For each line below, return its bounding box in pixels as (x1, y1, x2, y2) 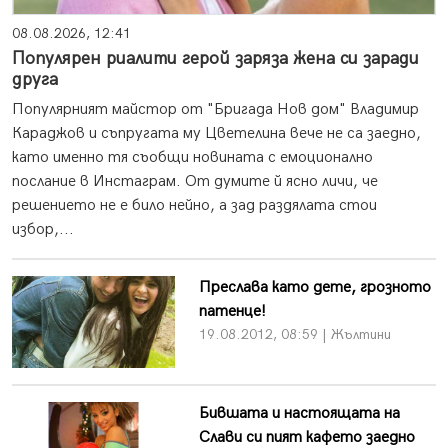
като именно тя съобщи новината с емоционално (12, 148, 373, 168)
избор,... (12, 220, 74, 240)
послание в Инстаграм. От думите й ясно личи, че (12, 172, 378, 192)
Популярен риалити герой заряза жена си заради (12, 48, 419, 70)
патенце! (198, 302, 266, 322)
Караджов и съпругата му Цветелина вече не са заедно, (12, 124, 421, 144)
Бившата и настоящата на (198, 403, 400, 423)
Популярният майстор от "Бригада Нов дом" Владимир (12, 100, 419, 120)
